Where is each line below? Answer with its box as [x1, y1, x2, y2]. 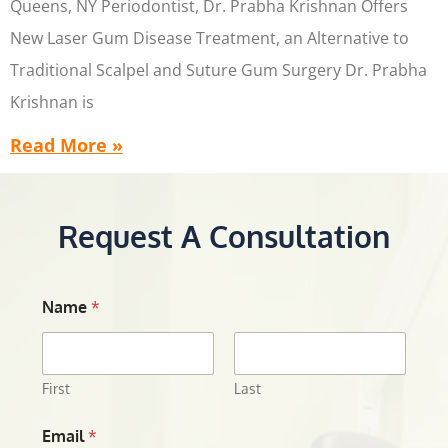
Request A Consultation [58, 217, 390, 256]
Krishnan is [10, 91, 94, 114]
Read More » [10, 133, 123, 158]
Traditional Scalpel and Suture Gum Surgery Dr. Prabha [10, 59, 427, 82]
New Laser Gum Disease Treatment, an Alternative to [10, 27, 409, 50]
